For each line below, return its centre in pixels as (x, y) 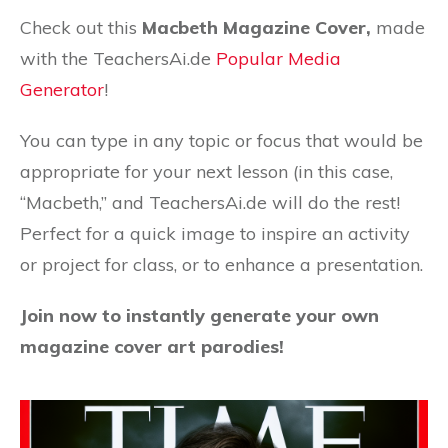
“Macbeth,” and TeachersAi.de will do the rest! (210, 202)
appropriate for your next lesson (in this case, (206, 171)
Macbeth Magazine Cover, (256, 27)
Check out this (81, 27)
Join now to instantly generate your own (199, 315)
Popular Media (278, 58)
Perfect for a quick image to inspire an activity (215, 233)
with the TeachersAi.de (118, 58)
